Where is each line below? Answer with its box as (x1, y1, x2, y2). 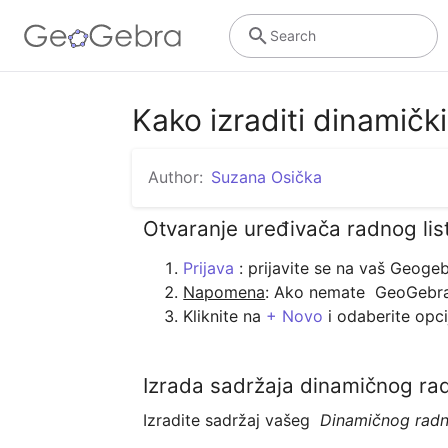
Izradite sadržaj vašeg (143, 410, 321, 431)
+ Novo (266, 305, 324, 326)
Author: (148, 167, 203, 187)
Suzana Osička (211, 167, 322, 187)
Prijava (183, 257, 235, 278)
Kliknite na (183, 305, 267, 326)
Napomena (183, 281, 266, 302)
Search (269, 26, 316, 44)
